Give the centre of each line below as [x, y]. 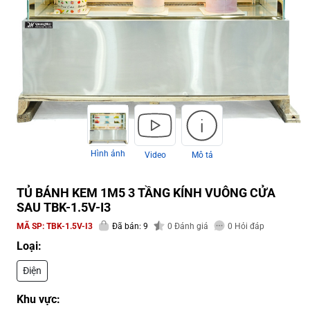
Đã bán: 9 [130, 227]
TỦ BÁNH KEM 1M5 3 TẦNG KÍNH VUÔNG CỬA [146, 193]
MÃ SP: [31, 227]
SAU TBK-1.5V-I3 [64, 208]
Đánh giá [190, 227]
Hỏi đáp [248, 227]
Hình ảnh [108, 154]
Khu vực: [38, 300]
